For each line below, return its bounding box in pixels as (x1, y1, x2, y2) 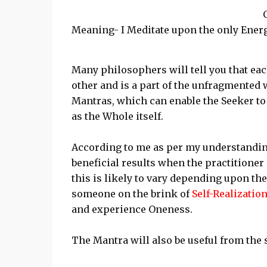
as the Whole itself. (71, 110, 163, 122)
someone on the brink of (71, 188, 192, 200)
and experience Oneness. (71, 203, 193, 215)
